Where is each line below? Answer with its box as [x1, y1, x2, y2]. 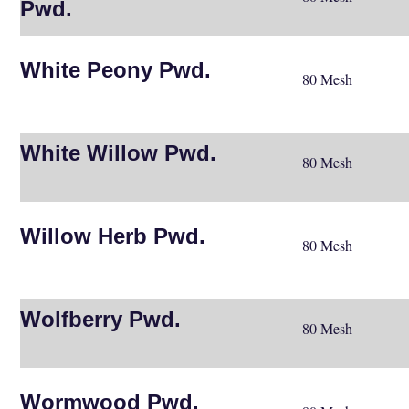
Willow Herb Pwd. [20, 223, 206, 248]
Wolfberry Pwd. [20, 306, 182, 331]
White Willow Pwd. [20, 140, 217, 165]
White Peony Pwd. [20, 57, 212, 82]
